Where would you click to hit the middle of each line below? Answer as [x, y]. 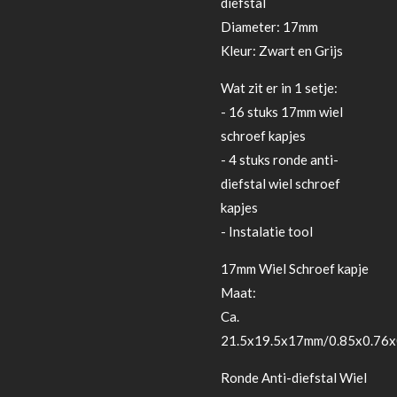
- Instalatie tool [267, 231]
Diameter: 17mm [269, 26]
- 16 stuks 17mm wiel [282, 111]
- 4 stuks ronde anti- [280, 159]
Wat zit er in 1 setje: [279, 87]
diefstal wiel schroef [280, 183]
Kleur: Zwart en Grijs [282, 50]
